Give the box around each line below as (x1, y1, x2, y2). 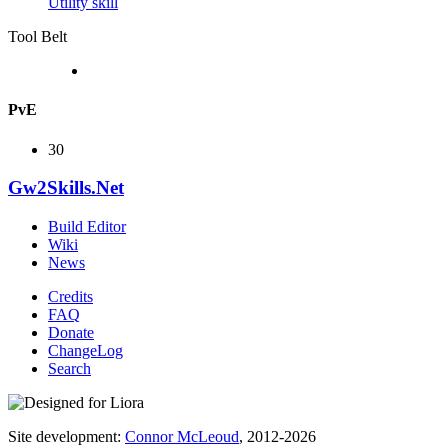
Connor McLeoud (125, 427, 239, 445)
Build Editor (48, 217, 126, 235)
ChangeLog (48, 341, 123, 359)
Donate (48, 323, 94, 341)
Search (48, 359, 91, 377)
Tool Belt (8, 27, 67, 45)
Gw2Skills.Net (8, 177, 124, 199)
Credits (48, 287, 93, 305)
